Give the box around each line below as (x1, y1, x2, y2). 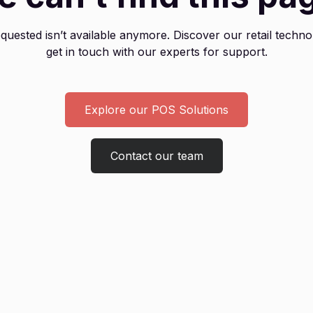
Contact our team (110, 149, 203, 163)
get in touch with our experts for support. (45, 45, 268, 59)
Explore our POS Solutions (85, 103, 228, 117)
